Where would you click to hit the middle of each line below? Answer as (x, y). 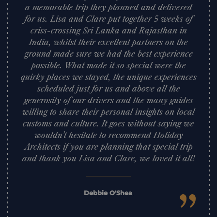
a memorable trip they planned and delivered (108, 7)
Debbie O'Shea (108, 193)
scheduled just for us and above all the (108, 89)
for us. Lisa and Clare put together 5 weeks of (108, 19)
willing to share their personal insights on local (108, 112)
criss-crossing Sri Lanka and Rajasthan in (108, 31)
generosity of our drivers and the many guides (108, 100)
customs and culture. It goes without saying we (108, 124)
